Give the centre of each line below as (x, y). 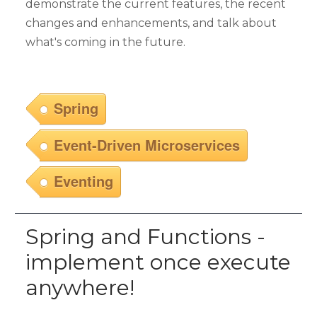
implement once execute (158, 263)
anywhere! (80, 288)
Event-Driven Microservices (147, 144)
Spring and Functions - (145, 237)
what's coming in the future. (105, 42)
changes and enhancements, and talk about (151, 23)
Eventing (83, 181)
